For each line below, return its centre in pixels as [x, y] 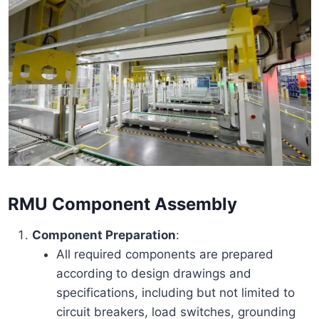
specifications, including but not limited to [176, 292]
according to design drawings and [154, 273]
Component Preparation [104, 235]
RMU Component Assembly [123, 204]
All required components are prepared [165, 254]
